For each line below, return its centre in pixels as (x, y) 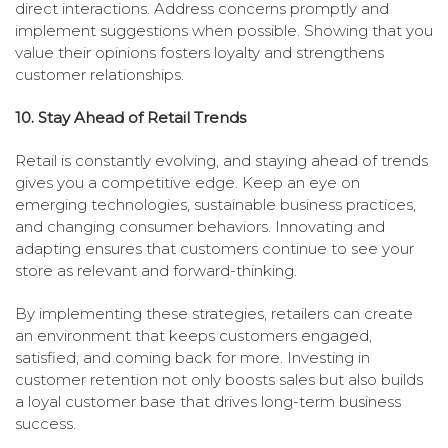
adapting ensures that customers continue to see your (214, 249)
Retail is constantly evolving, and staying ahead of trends (221, 161)
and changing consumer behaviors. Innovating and (200, 227)
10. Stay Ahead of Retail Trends (130, 118)
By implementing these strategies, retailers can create (214, 314)
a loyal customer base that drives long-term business (208, 402)
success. (45, 424)
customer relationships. (99, 75)
